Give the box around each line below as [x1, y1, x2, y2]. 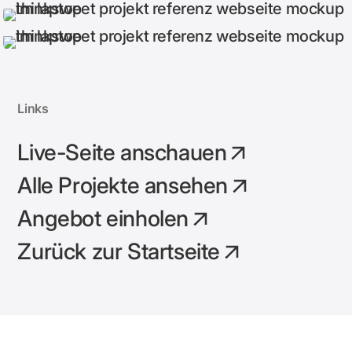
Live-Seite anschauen [17, 138, 227, 166]
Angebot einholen [17, 204, 189, 232]
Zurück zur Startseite [17, 237, 220, 265]
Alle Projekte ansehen [17, 171, 228, 199]
